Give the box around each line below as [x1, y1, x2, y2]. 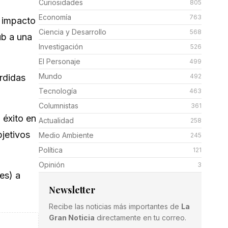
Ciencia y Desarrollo [39, 27, 106, 36]
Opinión [39, 160, 65, 169]
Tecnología [39, 87, 77, 95]
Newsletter [49, 184, 95, 196]
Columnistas [39, 101, 78, 110]
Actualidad [39, 116, 74, 125]
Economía [39, 13, 71, 21]
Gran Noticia [49, 213, 95, 222]
